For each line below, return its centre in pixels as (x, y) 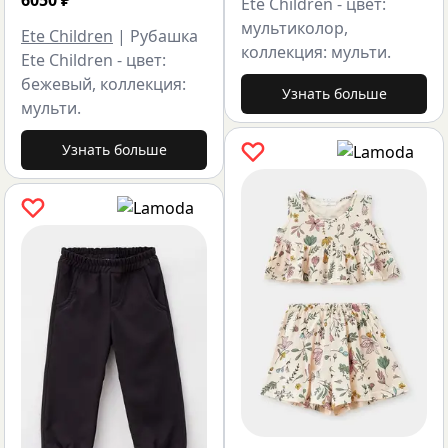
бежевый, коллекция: (103, 84)
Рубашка (164, 36)
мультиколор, (294, 28)
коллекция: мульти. (316, 52)
